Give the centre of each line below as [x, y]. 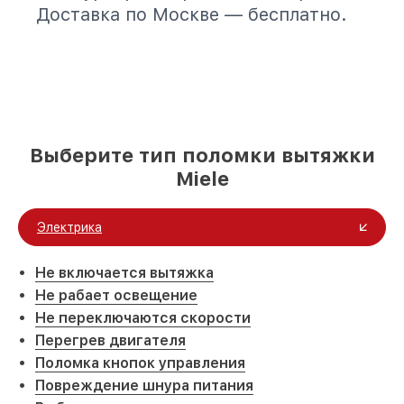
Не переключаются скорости [143, 318]
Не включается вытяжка [124, 273]
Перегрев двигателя [110, 340]
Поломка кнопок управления [140, 363]
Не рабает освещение [116, 295]
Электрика [69, 227]
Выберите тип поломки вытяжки [202, 155]
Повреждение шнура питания [144, 386]
